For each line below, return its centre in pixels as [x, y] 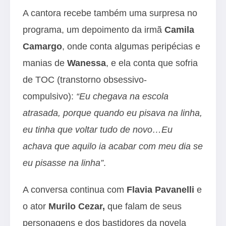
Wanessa [87, 63]
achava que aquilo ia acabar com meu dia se [113, 146]
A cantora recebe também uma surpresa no [110, 13]
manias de [45, 63]
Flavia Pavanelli [160, 189]
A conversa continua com [75, 189]
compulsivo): [49, 96]
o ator [36, 206]
